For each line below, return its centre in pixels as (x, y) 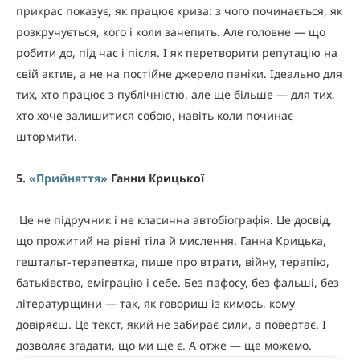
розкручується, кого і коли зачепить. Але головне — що (171, 31)
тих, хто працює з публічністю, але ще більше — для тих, (176, 94)
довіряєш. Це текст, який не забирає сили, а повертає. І (171, 324)
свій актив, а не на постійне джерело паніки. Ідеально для (179, 73)
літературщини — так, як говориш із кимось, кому (155, 303)
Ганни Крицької (156, 178)
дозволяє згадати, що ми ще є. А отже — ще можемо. (164, 345)
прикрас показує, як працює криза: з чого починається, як (179, 10)
